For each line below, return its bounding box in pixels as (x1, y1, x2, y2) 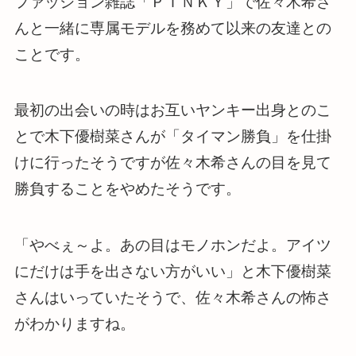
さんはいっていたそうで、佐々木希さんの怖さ (14, 288, 331, 306)
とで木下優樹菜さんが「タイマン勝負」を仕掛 (14, 128, 331, 145)
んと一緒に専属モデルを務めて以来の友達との (14, 19, 331, 37)
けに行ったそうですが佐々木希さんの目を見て (14, 154, 331, 172)
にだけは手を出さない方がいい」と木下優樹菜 (14, 262, 331, 280)
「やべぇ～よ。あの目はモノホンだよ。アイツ (14, 236, 331, 253)
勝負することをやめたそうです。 (14, 180, 241, 198)
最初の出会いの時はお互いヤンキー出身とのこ (14, 102, 331, 119)
